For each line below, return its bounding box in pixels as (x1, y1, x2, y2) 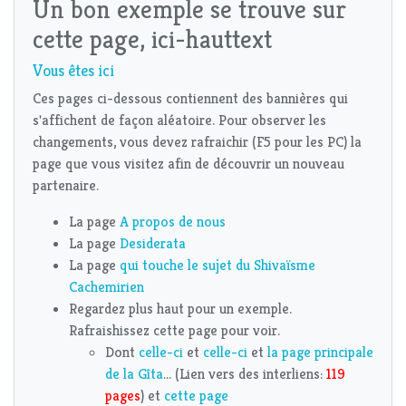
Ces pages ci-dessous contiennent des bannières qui (33, 89, 348, 109)
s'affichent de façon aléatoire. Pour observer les (33, 111, 326, 130)
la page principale (267, 343, 373, 362)
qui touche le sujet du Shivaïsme (120, 256, 315, 275)
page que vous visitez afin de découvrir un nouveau (33, 154, 344, 174)
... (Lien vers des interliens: (163, 364, 326, 384)
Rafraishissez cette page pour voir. (69, 321, 280, 341)
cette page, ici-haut (33, 24, 232, 56)
